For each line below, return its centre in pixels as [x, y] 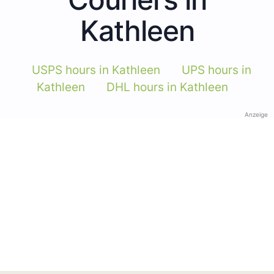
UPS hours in [217, 70]
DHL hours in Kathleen [167, 87]
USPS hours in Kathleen [96, 70]
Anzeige [256, 114]
